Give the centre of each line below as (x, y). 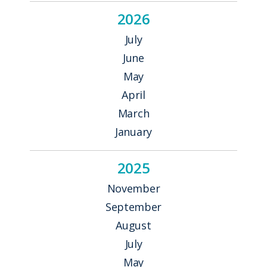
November (133, 188)
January (133, 131)
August (133, 225)
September (133, 207)
